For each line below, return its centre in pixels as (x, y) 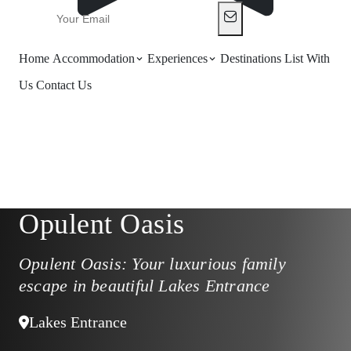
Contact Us (65, 85)
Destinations (252, 58)
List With (307, 58)
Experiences (177, 58)
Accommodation (94, 58)
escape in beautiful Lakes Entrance (145, 286)
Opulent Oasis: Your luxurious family (152, 264)
